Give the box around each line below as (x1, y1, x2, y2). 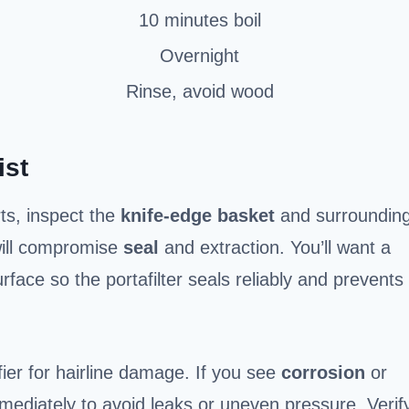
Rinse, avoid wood (125, 80, 274, 101)
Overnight (160, 45, 239, 66)
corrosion (281, 362, 365, 383)
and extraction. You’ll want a (159, 236, 391, 257)
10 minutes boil (138, 9, 261, 30)
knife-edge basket (121, 204, 275, 225)
